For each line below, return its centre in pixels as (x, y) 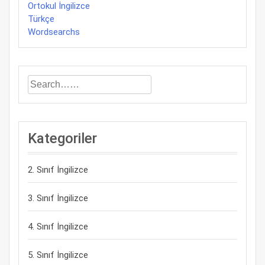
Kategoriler (62, 138)
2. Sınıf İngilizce (58, 170)
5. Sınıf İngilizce (58, 255)
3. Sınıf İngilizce (58, 198)
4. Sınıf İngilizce (58, 227)
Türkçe (41, 19)
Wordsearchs (54, 32)
